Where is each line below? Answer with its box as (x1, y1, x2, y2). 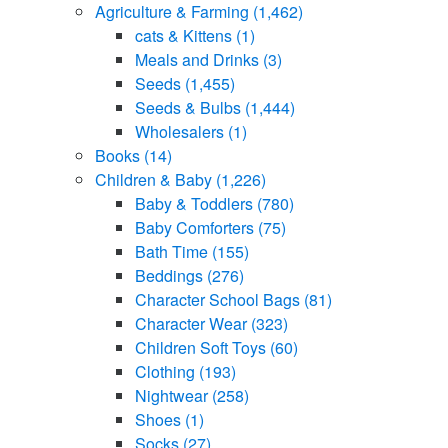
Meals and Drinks (135, 47, 263, 71)
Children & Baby (95, 167, 216, 191)
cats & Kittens (135, 23, 236, 47)
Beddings (135, 263, 207, 287)
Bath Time (135, 239, 212, 263)
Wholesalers (135, 119, 228, 143)
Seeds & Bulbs (135, 95, 245, 119)
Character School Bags (135, 287, 304, 311)
